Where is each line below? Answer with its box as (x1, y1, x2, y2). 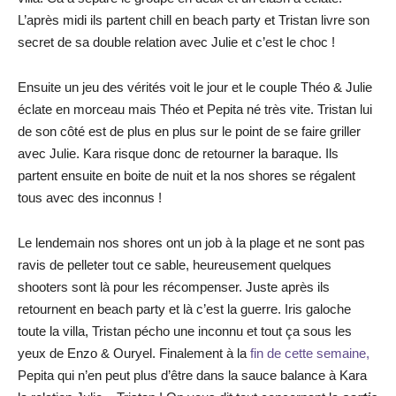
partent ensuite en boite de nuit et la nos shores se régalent (18, 168, 355, 183)
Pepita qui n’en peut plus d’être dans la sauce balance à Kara (18, 368, 367, 383)
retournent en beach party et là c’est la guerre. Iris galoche (18, 301, 351, 316)
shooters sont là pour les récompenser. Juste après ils (18, 279, 330, 294)
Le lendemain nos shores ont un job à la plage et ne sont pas (18, 235, 365, 250)
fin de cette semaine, (250, 346, 369, 361)
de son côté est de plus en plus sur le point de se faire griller (18, 124, 361, 139)
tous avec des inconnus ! (18, 190, 162, 205)
